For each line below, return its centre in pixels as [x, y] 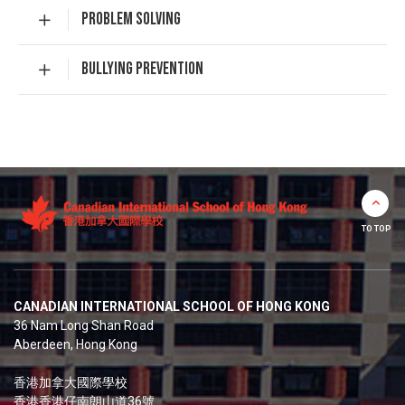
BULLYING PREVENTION [142, 70]
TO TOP [377, 229]
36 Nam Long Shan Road [84, 326]
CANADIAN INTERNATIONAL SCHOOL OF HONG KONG [172, 307]
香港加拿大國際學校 [71, 383]
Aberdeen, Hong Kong [75, 345]
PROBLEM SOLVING [131, 20]
